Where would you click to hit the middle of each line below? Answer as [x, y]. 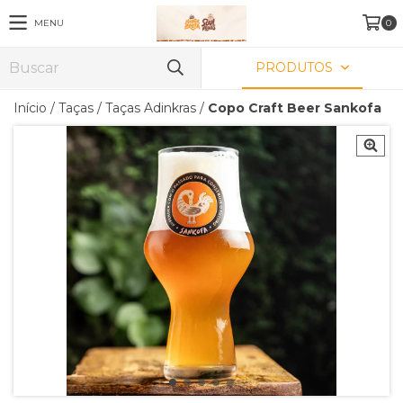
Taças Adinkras [151, 108]
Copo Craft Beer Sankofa [295, 108]
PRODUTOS [296, 67]
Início [30, 108]
